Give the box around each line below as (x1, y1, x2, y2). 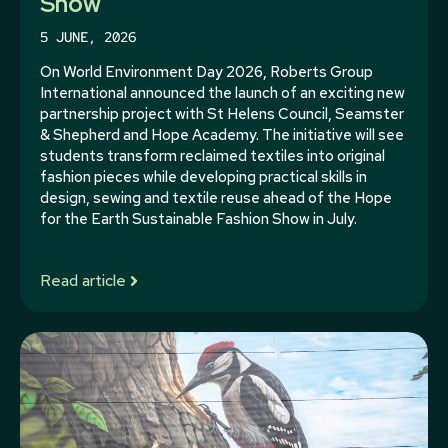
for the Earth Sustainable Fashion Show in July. (40, 209, 357, 229)
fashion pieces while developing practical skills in (40, 167, 367, 187)
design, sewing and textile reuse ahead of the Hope (40, 188, 392, 208)
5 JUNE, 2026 (40, 28, 136, 46)
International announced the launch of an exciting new (40, 83, 405, 103)
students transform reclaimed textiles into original (40, 146, 385, 166)
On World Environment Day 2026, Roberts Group (40, 62, 373, 82)
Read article (40, 269, 126, 291)
